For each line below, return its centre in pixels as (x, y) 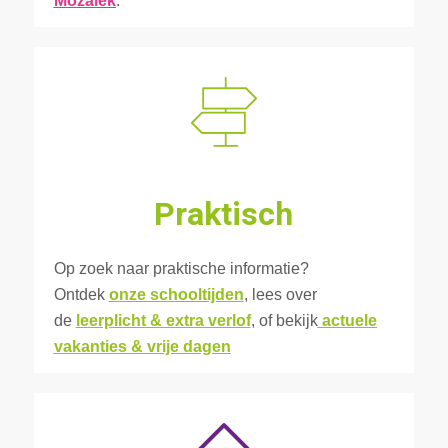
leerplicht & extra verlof (163, 320)
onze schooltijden (176, 294)
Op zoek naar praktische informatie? (181, 268)
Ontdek (81, 294)
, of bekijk (284, 320)
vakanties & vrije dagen (142, 346)
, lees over (280, 294)
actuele (349, 320)
